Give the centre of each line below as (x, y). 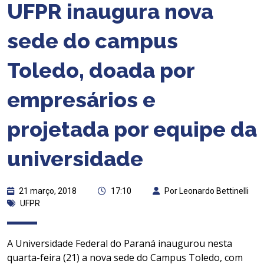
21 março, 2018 (48, 191)
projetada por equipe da (132, 129)
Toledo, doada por (101, 70)
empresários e (81, 100)
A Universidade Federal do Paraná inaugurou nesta (120, 244)
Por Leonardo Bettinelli (207, 191)
